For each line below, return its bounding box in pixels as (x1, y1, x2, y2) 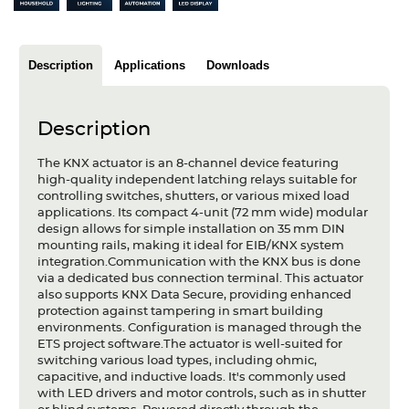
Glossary (18, 84, 74, 98)
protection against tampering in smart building (37, 305, 323, 318)
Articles (18, 7, 68, 21)
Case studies (18, 46, 102, 59)
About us (18, 170, 79, 184)
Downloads (205, 58, 269, 72)
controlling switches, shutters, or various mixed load (37, 190, 350, 203)
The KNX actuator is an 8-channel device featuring (37, 157, 339, 170)
